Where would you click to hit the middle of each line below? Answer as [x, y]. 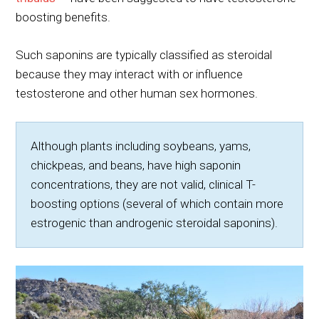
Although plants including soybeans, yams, [141, 146]
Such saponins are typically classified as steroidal [144, 55]
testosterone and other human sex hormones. [137, 93]
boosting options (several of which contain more [157, 204]
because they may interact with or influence [130, 74]
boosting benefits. [63, 17]
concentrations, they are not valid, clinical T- [143, 184]
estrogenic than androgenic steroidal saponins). [155, 223]
